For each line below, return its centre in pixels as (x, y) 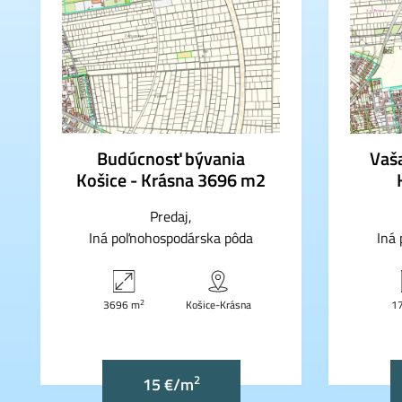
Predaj (169, 217)
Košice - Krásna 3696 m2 (171, 180)
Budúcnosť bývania (171, 159)
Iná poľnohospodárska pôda (171, 238)
